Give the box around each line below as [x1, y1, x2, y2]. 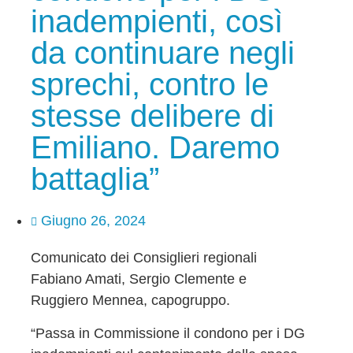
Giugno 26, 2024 [40, 213, 146, 229]
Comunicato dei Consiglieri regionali [30, 250, 257, 266]
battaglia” [30, 162, 159, 197]
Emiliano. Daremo [30, 130, 280, 165]
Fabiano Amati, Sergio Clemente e [30, 271, 247, 288]
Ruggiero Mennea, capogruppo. [30, 292, 230, 309]
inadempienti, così [30, 4, 283, 39]
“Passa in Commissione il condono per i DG [30, 325, 305, 341]
